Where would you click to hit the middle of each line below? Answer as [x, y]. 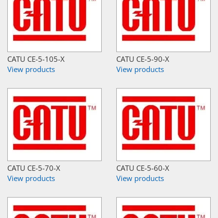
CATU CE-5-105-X [36, 59]
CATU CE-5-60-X [143, 168]
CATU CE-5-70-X [34, 168]
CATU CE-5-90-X [143, 59]
